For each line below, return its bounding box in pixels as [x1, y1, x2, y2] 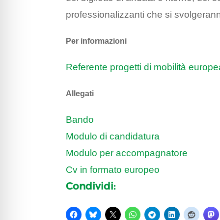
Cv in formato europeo [66, 165, 163, 175]
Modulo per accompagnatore [66, 148, 188, 159]
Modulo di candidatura [66, 131, 160, 142]
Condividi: [66, 180, 116, 192]
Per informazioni [66, 37, 127, 46]
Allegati [66, 89, 94, 98]
